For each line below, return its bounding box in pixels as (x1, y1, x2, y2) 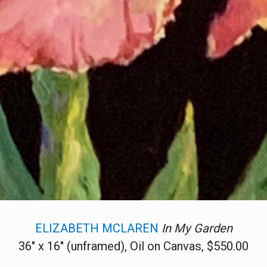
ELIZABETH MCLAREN (35, 221, 159, 235)
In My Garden (161, 221, 232, 235)
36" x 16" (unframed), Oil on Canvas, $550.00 (18, 238, 249, 253)
